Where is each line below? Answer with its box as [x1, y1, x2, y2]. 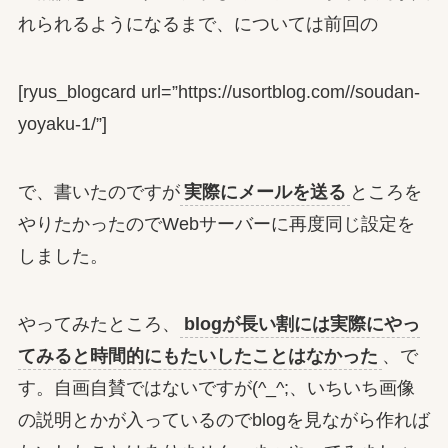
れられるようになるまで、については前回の [17, 14, 378, 35]
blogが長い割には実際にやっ [183, 313, 420, 334]
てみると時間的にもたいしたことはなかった [17, 345, 378, 366]
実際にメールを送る [183, 181, 346, 202]
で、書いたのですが [17, 181, 180, 202]
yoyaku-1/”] [17, 114, 107, 135]
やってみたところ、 [17, 313, 180, 334]
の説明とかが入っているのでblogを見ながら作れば [17, 409, 430, 430]
